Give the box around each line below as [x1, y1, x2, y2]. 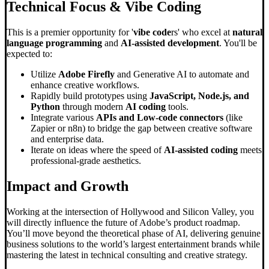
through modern [60, 101, 125, 112]
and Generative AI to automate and [115, 69, 249, 80]
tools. [166, 101, 189, 112]
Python [31, 101, 60, 112]
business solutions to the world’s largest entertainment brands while [7, 239, 260, 250]
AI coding [125, 101, 166, 112]
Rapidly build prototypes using [31, 91, 150, 101]
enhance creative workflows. [31, 80, 139, 91]
